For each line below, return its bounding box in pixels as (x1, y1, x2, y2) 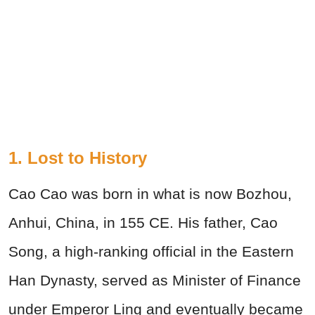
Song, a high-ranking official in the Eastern (8, 243, 294, 260)
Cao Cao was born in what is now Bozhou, (8, 186, 292, 202)
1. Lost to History (8, 148, 147, 168)
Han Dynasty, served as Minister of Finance (8, 272, 301, 289)
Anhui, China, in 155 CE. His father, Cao (8, 214, 278, 231)
